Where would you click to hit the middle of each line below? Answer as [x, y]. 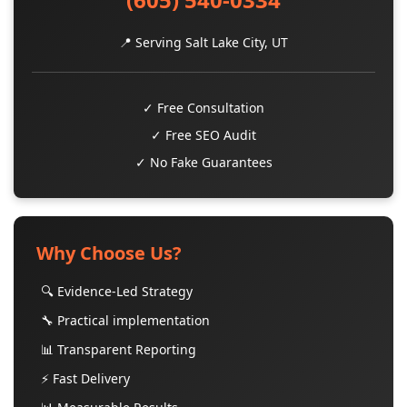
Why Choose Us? [109, 253]
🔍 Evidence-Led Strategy [117, 291]
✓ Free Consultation [203, 108]
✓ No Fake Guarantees [203, 162]
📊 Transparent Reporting [119, 349]
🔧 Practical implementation [125, 320]
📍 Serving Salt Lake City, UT [203, 42]
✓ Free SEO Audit [203, 135]
